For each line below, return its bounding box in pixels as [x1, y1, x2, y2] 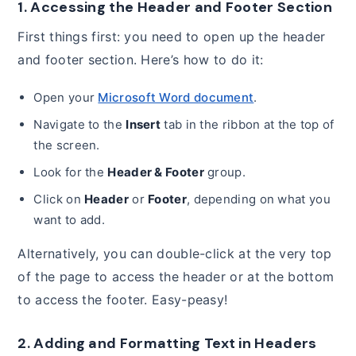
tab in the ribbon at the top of [161, 116, 335, 132]
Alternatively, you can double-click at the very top [17, 245, 332, 261]
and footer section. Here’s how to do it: [17, 51, 264, 68]
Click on [33, 191, 85, 207]
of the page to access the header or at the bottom [17, 268, 335, 284]
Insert [126, 116, 161, 132]
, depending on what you [186, 191, 331, 207]
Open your [33, 89, 99, 105]
